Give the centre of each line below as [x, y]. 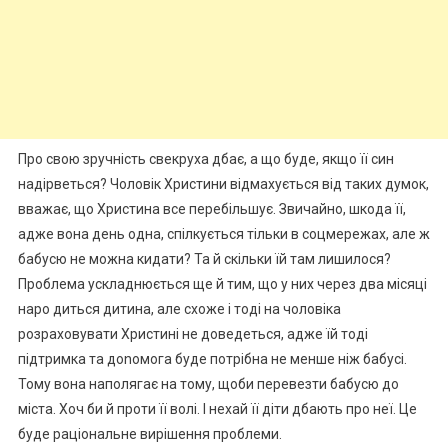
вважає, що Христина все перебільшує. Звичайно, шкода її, [211, 208]
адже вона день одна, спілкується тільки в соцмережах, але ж [223, 233]
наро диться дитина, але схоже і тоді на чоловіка [179, 308]
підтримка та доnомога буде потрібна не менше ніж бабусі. [212, 358]
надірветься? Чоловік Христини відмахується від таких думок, [223, 183]
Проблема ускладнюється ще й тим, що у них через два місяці [222, 283]
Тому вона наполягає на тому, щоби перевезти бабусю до [208, 383]
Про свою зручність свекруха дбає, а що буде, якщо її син [205, 158]
